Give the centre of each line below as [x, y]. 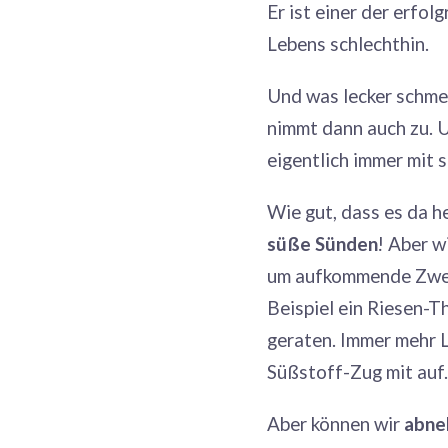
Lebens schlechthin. [348, 43]
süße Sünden [322, 243]
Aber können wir [335, 423]
